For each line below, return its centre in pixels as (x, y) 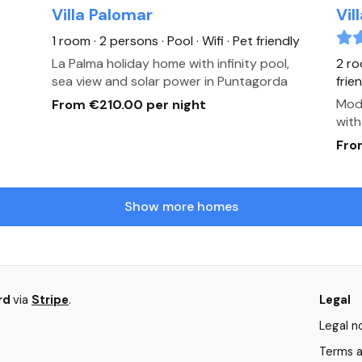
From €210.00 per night (129, 105)
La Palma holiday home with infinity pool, (170, 63)
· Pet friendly (263, 41)
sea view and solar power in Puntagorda (170, 81)
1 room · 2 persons (107, 41)
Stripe (50, 300)
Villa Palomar (102, 15)
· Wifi (210, 41)
